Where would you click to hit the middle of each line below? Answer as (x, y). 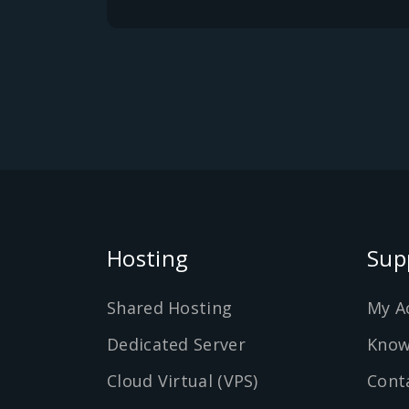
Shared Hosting (170, 308)
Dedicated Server (176, 344)
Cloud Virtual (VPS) (183, 381)
